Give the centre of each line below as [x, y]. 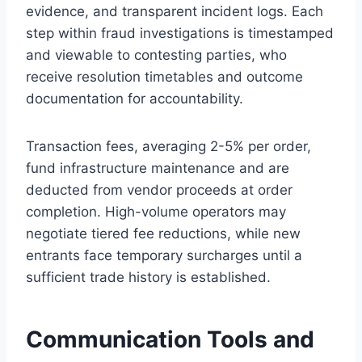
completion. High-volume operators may [156, 212]
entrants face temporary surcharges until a [164, 256]
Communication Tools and [170, 340]
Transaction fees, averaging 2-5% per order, [168, 147]
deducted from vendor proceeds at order [159, 190]
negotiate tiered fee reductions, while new [163, 234]
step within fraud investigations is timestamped [180, 34]
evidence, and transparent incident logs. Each [175, 12]
